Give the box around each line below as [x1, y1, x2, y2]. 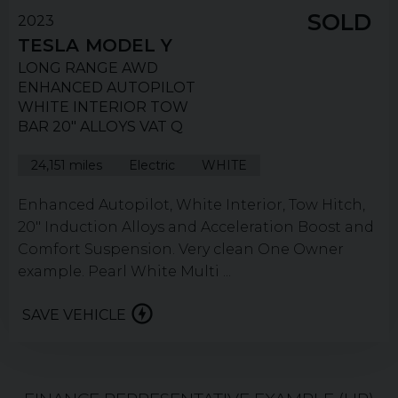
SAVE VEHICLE [22, 306, 126, 324]
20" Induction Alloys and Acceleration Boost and [18, 219, 374, 236]
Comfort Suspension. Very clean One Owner [18, 241, 344, 259]
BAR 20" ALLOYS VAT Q [18, 118, 183, 136]
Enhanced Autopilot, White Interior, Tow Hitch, [18, 196, 365, 214]
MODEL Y [85, 35, 172, 57]
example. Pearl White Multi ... [18, 263, 231, 281]
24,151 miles [31, 157, 102, 174]
